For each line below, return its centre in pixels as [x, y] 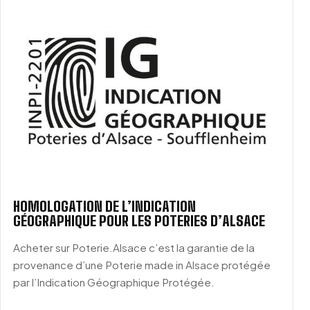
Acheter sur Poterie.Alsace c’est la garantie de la [134, 248]
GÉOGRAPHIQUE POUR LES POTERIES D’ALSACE [139, 221]
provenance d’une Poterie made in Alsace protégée [142, 265]
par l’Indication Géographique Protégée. [114, 282]
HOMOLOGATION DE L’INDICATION [104, 207]
